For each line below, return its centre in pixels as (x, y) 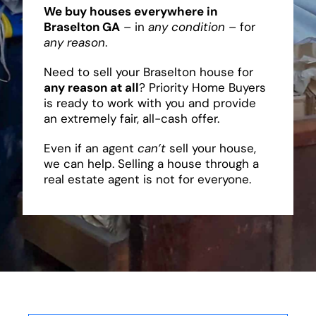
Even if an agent (90, 148)
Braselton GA (81, 26)
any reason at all (91, 87)
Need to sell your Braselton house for (148, 72)
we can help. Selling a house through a (151, 163)
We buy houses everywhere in (130, 11)
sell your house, (211, 148)
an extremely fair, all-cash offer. (131, 118)
